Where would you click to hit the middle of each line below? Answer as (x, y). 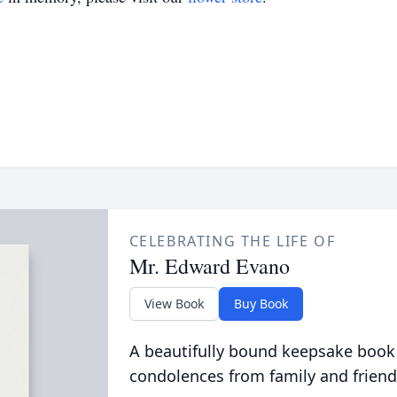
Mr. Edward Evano (209, 266)
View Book (174, 304)
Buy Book (261, 304)
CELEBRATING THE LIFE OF (232, 241)
